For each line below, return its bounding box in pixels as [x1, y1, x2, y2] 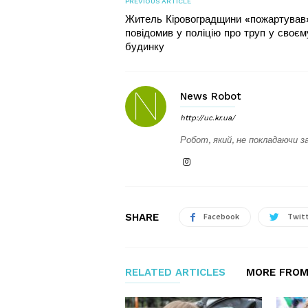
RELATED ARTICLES [125, 266, 225, 278]
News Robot [180, 90, 241, 102]
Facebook [203, 211, 239, 221]
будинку [125, 41, 164, 53]
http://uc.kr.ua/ [180, 113, 235, 122]
